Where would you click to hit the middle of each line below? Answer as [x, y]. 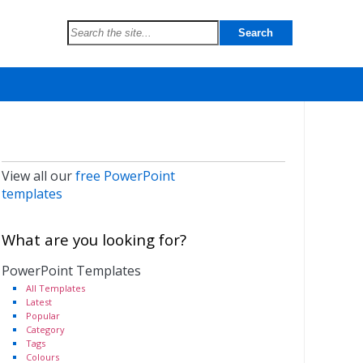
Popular [43, 316]
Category [45, 329]
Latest [38, 302]
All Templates [55, 288]
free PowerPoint [125, 176]
